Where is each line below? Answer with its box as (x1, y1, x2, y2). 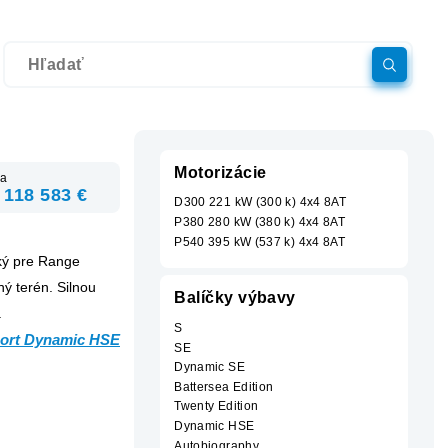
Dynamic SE (174, 360, 245, 375)
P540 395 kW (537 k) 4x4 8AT (174, 234, 346, 249)
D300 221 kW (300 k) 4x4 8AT (174, 195, 347, 210)
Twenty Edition (174, 399, 259, 414)
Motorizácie (174, 163, 267, 181)
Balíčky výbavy (174, 289, 296, 307)
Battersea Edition (174, 379, 274, 394)
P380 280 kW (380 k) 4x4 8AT (174, 214, 346, 229)
